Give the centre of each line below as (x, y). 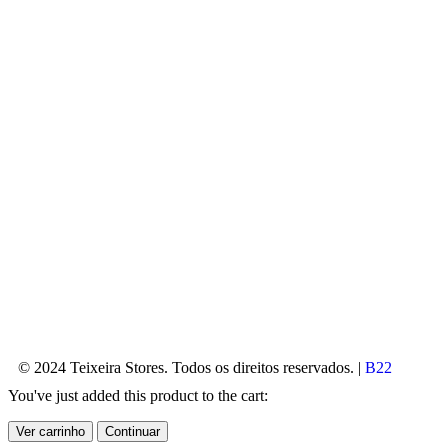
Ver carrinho (50, 431)
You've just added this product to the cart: (138, 395)
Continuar (132, 431)
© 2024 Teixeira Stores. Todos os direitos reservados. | (191, 367)
